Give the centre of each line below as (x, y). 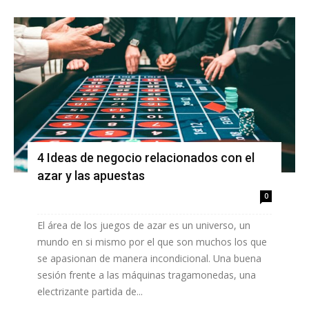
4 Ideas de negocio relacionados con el (146, 158)
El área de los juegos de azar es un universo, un (144, 226)
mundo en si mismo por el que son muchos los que (152, 242)
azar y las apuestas (91, 176)
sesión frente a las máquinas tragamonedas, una (147, 275)
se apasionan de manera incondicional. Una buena (149, 259)
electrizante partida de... (90, 292)
